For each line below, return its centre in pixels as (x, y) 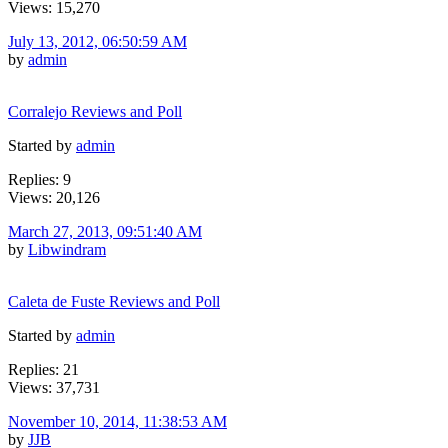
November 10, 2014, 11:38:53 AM (117, 421)
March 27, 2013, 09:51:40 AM (105, 231)
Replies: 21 (43, 369)
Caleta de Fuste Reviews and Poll (114, 301)
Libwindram (67, 249)
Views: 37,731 (54, 387)
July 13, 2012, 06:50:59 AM (97, 41)
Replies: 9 (39, 179)
